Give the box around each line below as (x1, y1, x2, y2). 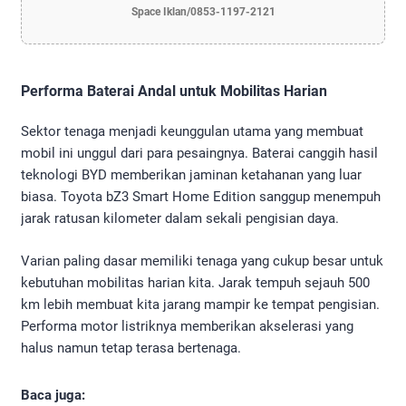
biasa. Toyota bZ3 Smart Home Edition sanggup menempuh (21, 188, 381, 206)
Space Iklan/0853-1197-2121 (130, 5, 275, 19)
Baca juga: (21, 386, 85, 403)
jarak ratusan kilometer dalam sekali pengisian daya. (21, 210, 339, 227)
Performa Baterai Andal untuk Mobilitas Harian (21, 82, 327, 101)
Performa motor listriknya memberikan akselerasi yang (21, 317, 353, 334)
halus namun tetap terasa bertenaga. (21, 339, 241, 356)
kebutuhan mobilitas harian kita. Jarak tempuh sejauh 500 (21, 274, 370, 291)
